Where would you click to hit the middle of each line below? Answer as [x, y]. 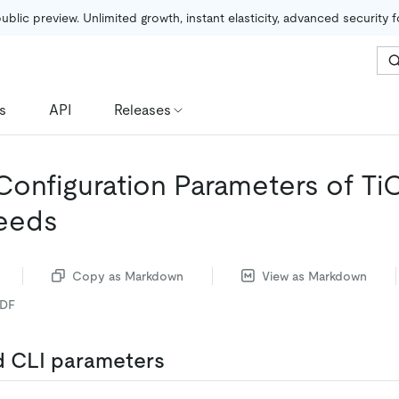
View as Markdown [314, 276]
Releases [142, 110]
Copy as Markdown [128, 276]
